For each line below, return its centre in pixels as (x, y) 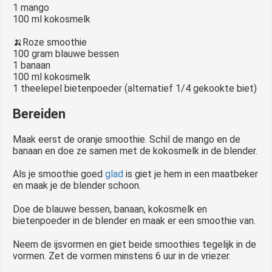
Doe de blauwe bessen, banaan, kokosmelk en (110, 209)
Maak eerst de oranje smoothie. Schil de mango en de (127, 139)
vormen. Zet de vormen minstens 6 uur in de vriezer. (122, 256)
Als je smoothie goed (59, 174)
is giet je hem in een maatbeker (191, 174)
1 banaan (32, 65)
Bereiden (39, 114)
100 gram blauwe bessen (66, 53)
